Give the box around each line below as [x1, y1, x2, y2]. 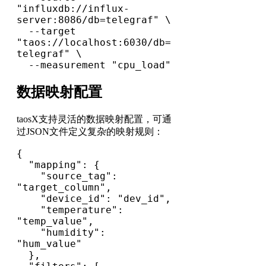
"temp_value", [17, 216, 94, 227]
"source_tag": [17, 170, 40, 182]
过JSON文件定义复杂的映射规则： [17, 126, 163, 137]
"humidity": [17, 227, 40, 239]
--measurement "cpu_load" [28, 59, 171, 71]
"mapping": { [17, 159, 28, 171]
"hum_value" [17, 238, 82, 250]
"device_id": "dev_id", [17, 193, 40, 205]
